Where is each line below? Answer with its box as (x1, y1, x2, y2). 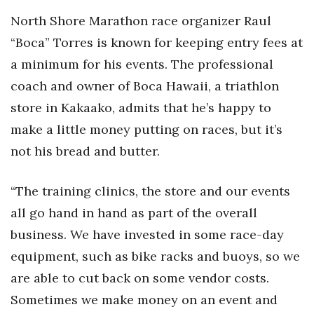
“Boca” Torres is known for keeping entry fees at (11, 34, 303, 50)
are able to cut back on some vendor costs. (11, 270, 269, 286)
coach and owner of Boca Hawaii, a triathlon (11, 78, 279, 94)
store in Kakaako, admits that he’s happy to (11, 100, 271, 116)
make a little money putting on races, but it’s (11, 121, 282, 137)
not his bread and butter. (11, 143, 160, 159)
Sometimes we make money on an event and (11, 292, 278, 308)
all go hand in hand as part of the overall (11, 205, 257, 221)
